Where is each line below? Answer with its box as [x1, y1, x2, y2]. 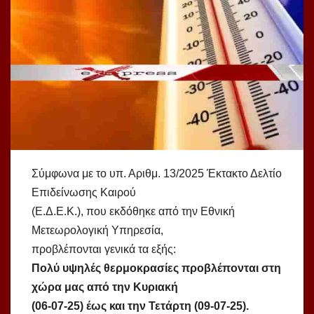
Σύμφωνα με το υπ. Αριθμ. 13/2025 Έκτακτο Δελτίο [32, 168, 282, 180]
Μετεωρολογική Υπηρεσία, [32, 224, 163, 237]
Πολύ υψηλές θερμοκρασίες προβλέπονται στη [32, 262, 281, 275]
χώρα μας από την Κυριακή [32, 281, 178, 294]
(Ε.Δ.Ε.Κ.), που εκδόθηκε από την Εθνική [32, 205, 235, 218]
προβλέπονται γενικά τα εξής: [32, 243, 176, 256]
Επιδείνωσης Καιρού [32, 186, 136, 199]
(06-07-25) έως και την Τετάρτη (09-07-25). [32, 300, 249, 313]
